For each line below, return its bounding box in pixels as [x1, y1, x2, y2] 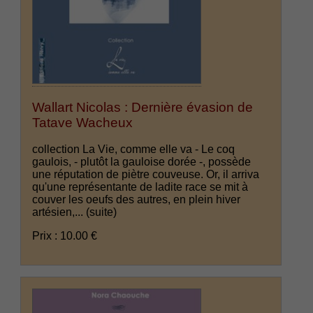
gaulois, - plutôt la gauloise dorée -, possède [32, 156, 252, 168]
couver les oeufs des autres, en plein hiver [32, 194, 241, 206]
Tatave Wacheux [32, 115, 133, 130]
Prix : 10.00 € [32, 230, 98, 242]
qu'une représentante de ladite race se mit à [32, 181, 249, 194]
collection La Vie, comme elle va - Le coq [32, 143, 235, 156]
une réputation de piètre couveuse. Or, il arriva [32, 168, 260, 181]
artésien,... [32, 206, 87, 219]
